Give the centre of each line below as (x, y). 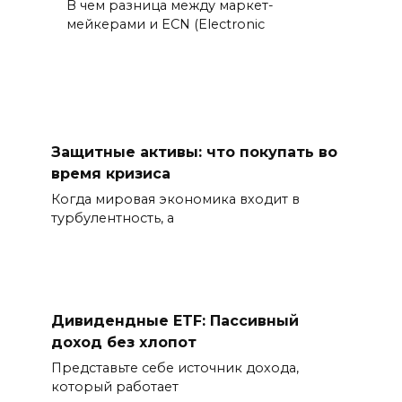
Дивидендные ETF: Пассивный (175, 320)
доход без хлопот (123, 342)
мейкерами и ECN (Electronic (166, 24)
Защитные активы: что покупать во (194, 152)
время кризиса (110, 173)
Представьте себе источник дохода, (175, 368)
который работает (114, 387)
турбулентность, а (112, 218)
